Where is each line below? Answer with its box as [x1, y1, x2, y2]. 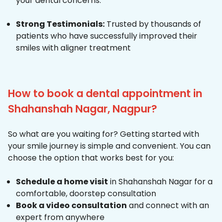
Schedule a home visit [16, 176, 108, 188]
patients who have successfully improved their [16, 30, 197, 42]
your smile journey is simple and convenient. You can [8, 140, 211, 152]
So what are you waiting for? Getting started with [8, 128, 199, 140]
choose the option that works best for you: [8, 152, 174, 164]
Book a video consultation [16, 200, 127, 212]
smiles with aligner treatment [16, 42, 131, 54]
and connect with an [127, 200, 209, 212]
